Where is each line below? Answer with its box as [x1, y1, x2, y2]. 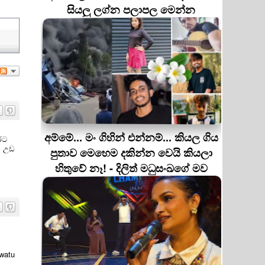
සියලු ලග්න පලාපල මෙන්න [67, 2, 195, 17]
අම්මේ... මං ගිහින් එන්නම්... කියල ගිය [44, 130, 218, 145]
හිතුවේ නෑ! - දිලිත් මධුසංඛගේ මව [54, 160, 208, 176]
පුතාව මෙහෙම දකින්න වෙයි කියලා [50, 145, 212, 160]
